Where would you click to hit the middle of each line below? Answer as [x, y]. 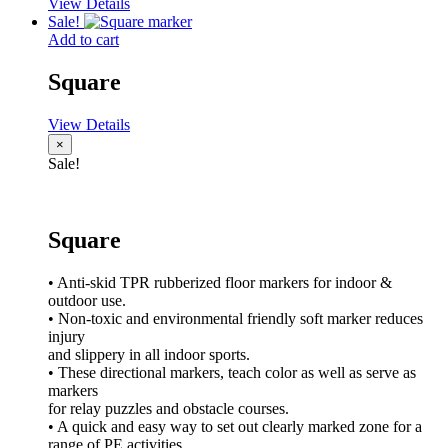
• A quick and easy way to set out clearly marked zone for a [235, 426]
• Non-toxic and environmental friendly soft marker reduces [235, 318]
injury [66, 336]
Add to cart [83, 39]
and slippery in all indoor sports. [149, 354]
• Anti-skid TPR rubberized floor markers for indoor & [220, 282]
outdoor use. [87, 300]
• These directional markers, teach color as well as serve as [232, 372]
